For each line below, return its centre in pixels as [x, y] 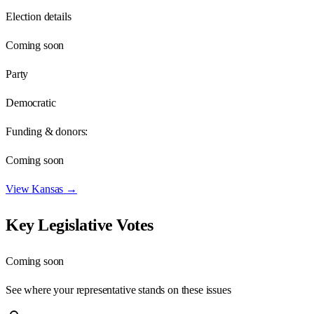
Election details [39, 16]
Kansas [48, 189]
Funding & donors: [47, 131]
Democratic [31, 102]
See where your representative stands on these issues [118, 289]
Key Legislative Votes [80, 225]
